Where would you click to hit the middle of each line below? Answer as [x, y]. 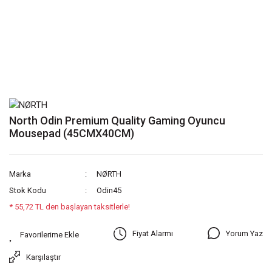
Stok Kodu [28, 191]
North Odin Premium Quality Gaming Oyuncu [117, 121]
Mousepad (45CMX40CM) [72, 134]
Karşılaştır [43, 257]
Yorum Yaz [244, 233]
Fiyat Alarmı [153, 234]
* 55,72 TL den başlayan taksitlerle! [70, 207]
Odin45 [109, 191]
